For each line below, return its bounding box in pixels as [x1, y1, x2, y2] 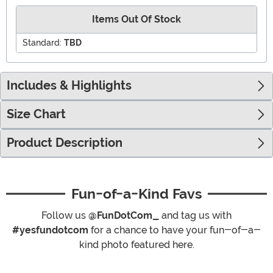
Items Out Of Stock [92, 13, 181, 26]
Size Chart [7, 107, 66, 122]
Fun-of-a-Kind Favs [71, 185, 202, 203]
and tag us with [159, 210, 232, 222]
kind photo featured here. [79, 239, 194, 251]
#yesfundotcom [12, 224, 88, 236]
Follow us [41, 210, 88, 222]
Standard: [23, 38, 62, 48]
